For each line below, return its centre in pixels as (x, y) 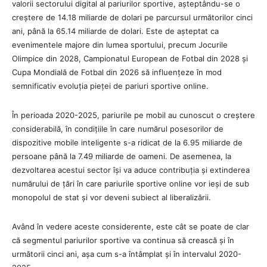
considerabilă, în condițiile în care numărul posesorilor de (118, 128)
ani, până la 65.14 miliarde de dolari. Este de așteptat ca (115, 31)
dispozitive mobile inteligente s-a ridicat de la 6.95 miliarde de (127, 142)
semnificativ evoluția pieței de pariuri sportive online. (110, 86)
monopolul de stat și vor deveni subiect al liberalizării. (111, 197)
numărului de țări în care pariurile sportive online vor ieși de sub (131, 183)
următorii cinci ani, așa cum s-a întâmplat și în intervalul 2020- (127, 254)
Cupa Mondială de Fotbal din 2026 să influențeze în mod (117, 72)
